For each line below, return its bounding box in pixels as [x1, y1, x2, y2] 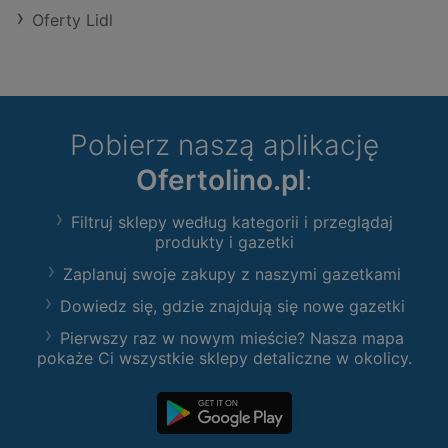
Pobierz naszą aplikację [69, 128, 379, 163]
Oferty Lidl [32, 10, 113, 31]
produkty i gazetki [154, 232, 294, 253]
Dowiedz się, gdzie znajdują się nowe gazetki [59, 296, 405, 317]
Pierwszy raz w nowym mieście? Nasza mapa [60, 328, 404, 349]
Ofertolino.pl [135, 163, 305, 198]
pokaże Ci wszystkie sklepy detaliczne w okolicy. [36, 348, 412, 369]
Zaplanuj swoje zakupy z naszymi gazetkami [63, 264, 401, 285]
